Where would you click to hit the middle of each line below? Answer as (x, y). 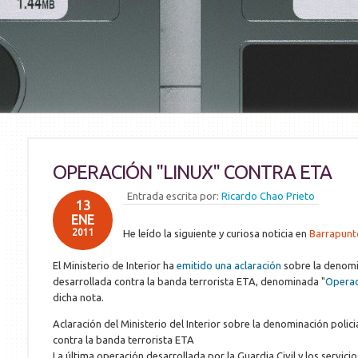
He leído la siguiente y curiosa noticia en (216, 233)
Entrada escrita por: (174, 196)
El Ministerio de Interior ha (115, 265)
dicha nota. (78, 297)
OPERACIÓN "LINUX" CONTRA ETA (192, 172)
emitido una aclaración (229, 265)
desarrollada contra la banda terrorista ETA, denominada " (189, 281)
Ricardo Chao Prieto (268, 196)
